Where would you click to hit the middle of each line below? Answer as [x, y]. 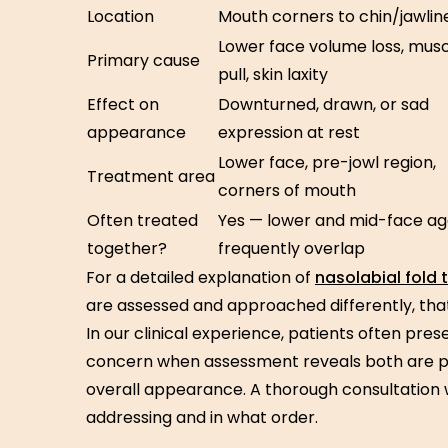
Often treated [142, 220]
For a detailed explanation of [200, 277]
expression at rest [289, 132]
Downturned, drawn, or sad [323, 104]
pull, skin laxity [273, 74]
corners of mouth [287, 190]
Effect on [123, 104]
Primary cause [143, 60]
